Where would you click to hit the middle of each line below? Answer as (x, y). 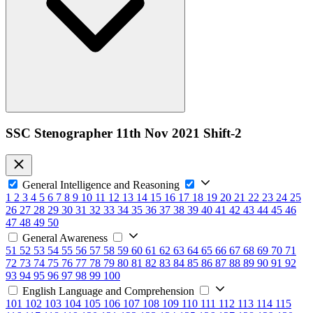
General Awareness (65, 238)
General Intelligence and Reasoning (101, 184)
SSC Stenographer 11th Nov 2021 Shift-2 (124, 133)
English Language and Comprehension (108, 291)
